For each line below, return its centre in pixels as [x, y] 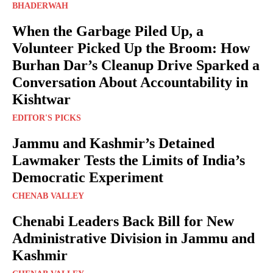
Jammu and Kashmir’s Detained [113, 144]
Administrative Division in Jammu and [133, 239]
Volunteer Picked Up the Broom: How [131, 48]
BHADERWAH [40, 6]
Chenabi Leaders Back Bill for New [123, 222]
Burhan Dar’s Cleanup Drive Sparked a [136, 66]
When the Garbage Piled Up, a [108, 31]
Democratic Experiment [88, 178]
